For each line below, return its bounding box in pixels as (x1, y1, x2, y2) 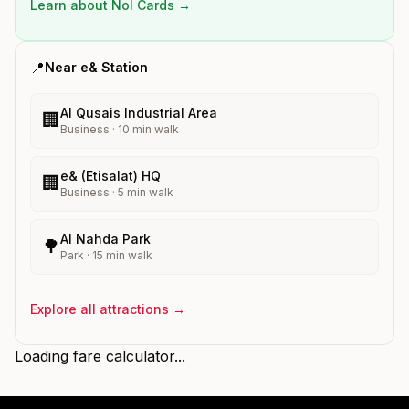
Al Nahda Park (60, 230, 151, 246)
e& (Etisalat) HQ (60, 167, 161, 184)
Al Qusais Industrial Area (60, 104, 217, 121)
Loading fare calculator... (15, 346, 185, 365)
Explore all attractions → (30, 300, 185, 317)
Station (98, 58, 148, 75)
